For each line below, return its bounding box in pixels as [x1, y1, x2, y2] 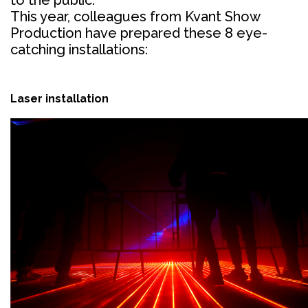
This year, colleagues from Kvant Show [10, 8, 260, 25]
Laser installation [10, 91, 109, 105]
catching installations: [10, 41, 148, 58]
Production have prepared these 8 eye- [10, 24, 267, 41]
